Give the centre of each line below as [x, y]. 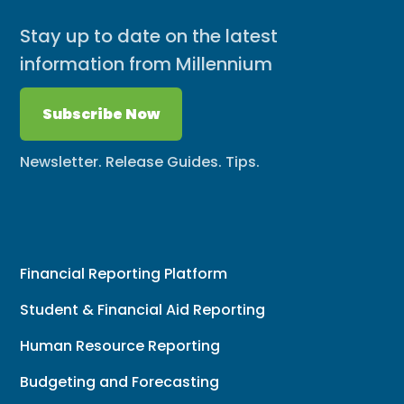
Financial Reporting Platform [124, 273]
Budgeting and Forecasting [120, 381]
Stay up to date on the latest [149, 36]
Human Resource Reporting [120, 345]
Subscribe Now [101, 114]
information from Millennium [147, 64]
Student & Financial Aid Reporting [143, 309]
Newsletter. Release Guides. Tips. [140, 161]
